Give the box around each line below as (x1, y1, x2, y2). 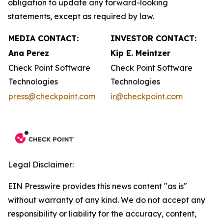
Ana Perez (8, 48, 49, 58)
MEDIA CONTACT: (8, 33, 79, 43)
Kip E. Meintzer (110, 48, 170, 58)
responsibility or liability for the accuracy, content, (8, 209, 196, 219)
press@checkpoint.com (8, 91, 95, 101)
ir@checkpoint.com (110, 91, 183, 101)
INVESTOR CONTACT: (110, 33, 196, 43)
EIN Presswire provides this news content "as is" (8, 181, 187, 191)
